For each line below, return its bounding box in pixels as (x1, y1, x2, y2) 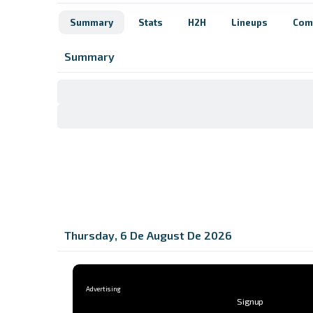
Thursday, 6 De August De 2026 (64, 228, 232, 242)
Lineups (231, 17, 268, 28)
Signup (237, 296, 265, 307)
